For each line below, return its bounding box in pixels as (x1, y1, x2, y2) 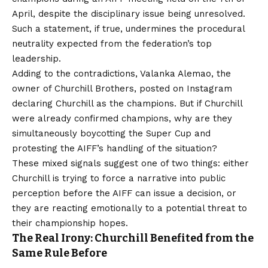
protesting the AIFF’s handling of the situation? (12, 142, 217, 154)
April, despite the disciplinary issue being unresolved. (12, 8, 245, 19)
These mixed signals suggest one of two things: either (12, 157, 249, 169)
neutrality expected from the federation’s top (12, 38, 212, 49)
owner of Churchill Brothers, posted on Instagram (12, 83, 232, 94)
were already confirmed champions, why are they (12, 112, 232, 124)
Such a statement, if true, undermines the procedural (12, 23, 245, 34)
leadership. (12, 53, 61, 64)
